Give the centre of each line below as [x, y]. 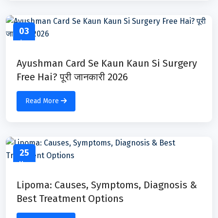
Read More [43, 101]
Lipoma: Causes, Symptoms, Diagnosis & [107, 185]
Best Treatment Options [70, 198]
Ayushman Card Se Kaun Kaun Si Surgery [107, 63]
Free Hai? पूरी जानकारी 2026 [72, 77]
